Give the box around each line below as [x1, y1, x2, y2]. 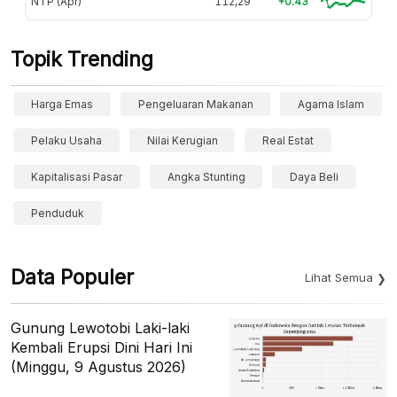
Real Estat [262, 133, 315, 147]
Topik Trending [11, 46, 153, 72]
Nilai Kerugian [146, 133, 218, 147]
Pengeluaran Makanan [137, 97, 253, 111]
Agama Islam [298, 97, 365, 111]
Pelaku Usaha [31, 133, 102, 147]
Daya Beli [290, 169, 339, 183]
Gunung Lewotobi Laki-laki [11, 318, 190, 337]
